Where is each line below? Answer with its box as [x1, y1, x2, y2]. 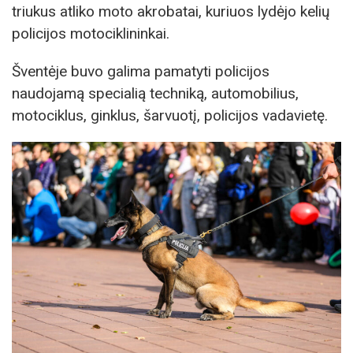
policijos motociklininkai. [12, 24, 169, 43]
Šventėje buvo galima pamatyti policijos [12, 61, 269, 80]
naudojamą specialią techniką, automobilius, [12, 84, 299, 102]
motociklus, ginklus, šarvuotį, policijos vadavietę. [12, 106, 328, 124]
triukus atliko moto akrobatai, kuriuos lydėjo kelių [12, 2, 330, 21]
